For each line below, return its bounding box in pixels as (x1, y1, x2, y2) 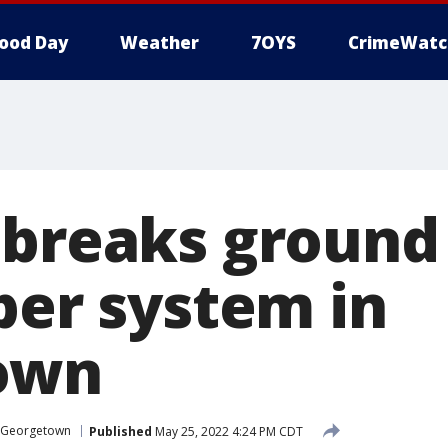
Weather (120, 31, 199, 54)
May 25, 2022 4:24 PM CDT (152, 422, 303, 440)
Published (89, 422, 152, 440)
